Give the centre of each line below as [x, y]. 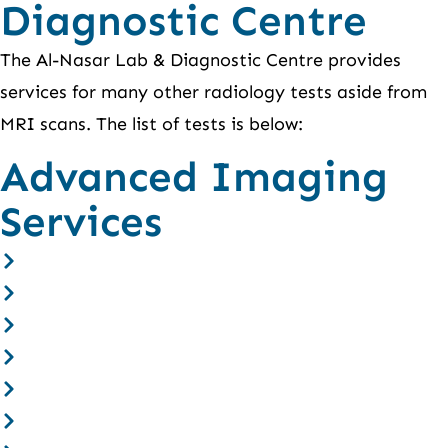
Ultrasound [76, 324]
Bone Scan [71, 388]
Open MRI [72, 292]
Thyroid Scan [82, 420]
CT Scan [61, 260]
